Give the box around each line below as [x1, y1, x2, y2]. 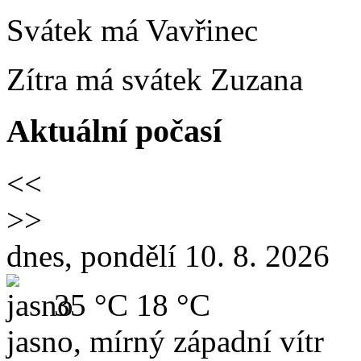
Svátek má [6, 12, 146, 48]
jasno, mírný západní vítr [6, 324, 324, 359]
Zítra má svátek [6, 61, 210, 97]
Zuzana [210, 61, 303, 97]
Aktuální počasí [6, 113, 222, 150]
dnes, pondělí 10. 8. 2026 [6, 239, 330, 274]
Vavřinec [146, 12, 258, 48]
